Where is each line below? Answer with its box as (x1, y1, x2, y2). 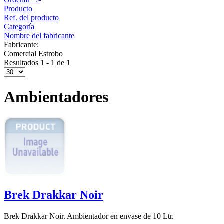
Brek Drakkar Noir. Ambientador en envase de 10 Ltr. (4, 212, 174, 221)
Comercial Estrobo (4, 49, 63, 58)
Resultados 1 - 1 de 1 (4, 58, 70, 67)
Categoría (4, 22, 34, 31)
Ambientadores (4, 87, 108, 106)
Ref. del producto (4, 13, 59, 22)
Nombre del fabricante (4, 31, 74, 40)
